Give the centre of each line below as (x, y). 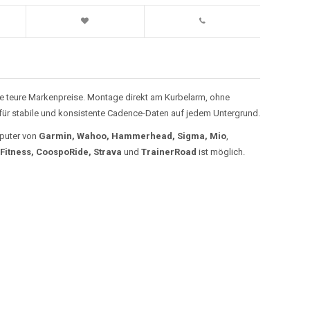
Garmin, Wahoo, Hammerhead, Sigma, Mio (132, 136)
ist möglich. (220, 152)
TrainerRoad (168, 152)
